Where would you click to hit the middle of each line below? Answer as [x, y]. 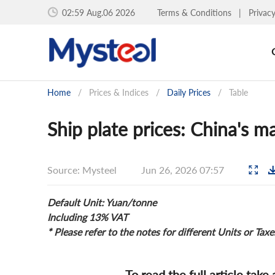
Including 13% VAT [87, 217]
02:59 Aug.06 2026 [99, 12]
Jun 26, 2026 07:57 [184, 169]
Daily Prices [189, 92]
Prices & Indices [119, 92]
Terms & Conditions [196, 12]
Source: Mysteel [82, 169]
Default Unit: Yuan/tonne [102, 202]
